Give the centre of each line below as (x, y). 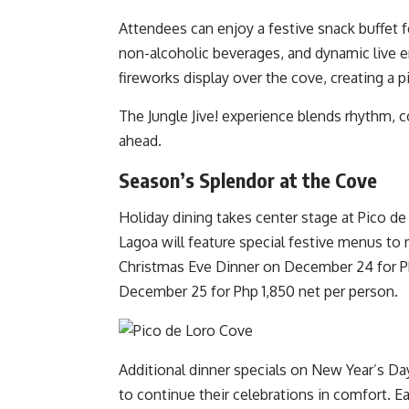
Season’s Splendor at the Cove (248, 180)
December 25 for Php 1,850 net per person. (258, 292)
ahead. (140, 140)
